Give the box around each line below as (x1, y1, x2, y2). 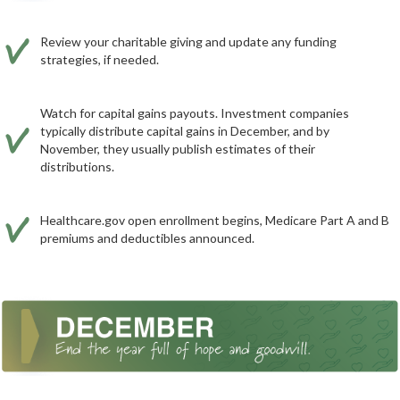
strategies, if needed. (40, 51, 159, 67)
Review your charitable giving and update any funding (40, 33, 337, 49)
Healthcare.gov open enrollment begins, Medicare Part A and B (40, 212, 389, 228)
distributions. (40, 158, 114, 174)
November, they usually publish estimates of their (40, 140, 315, 156)
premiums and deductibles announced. (40, 229, 254, 246)
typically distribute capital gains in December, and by (40, 122, 329, 138)
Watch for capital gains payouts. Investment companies (40, 104, 349, 121)
